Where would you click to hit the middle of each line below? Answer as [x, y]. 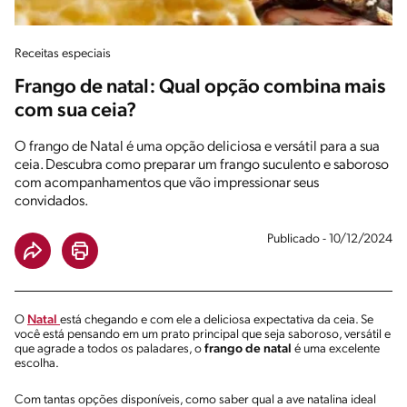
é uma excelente [336, 349]
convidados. [51, 201]
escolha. [39, 363]
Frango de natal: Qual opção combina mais [200, 87]
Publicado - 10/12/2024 [330, 239]
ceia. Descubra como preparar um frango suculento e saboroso [202, 165]
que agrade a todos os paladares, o [109, 349]
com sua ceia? [75, 111]
